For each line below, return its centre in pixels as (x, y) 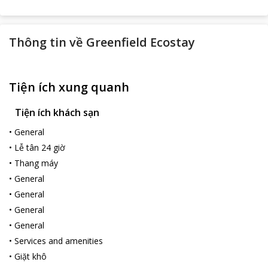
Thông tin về (46, 42)
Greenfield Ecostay (141, 42)
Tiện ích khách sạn (57, 112)
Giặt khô (31, 256)
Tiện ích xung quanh (69, 87)
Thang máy (36, 163)
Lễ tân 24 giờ (40, 147)
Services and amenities (59, 241)
